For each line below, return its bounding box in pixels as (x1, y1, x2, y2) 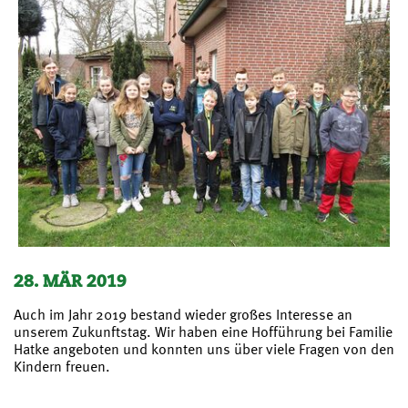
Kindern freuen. (14, 357, 110, 376)
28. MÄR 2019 (14, 270, 127, 292)
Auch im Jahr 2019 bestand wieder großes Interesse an (14, 305, 352, 324)
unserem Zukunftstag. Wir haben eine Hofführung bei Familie (14, 322, 393, 342)
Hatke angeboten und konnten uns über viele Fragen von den (14, 340, 394, 359)
